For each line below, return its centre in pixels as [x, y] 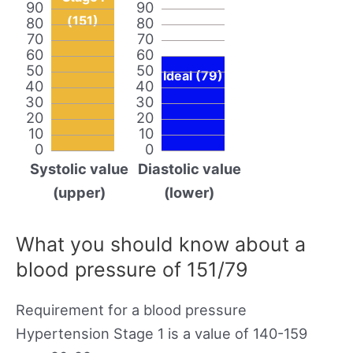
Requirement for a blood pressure [131, 309]
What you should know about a [161, 244]
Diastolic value [189, 168]
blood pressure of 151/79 [132, 269]
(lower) [189, 192]
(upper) [79, 192]
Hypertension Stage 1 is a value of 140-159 [162, 333]
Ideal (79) [193, 75]
